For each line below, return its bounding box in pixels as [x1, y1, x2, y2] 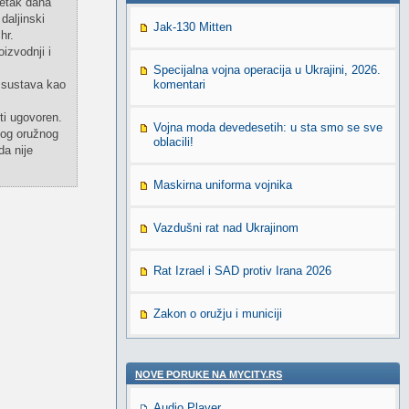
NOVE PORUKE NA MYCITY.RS [135, 369, 282, 380]
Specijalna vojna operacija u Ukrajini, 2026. [153, 63, 381, 77]
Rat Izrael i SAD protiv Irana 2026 [153, 264, 331, 278]
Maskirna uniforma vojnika [153, 178, 292, 192]
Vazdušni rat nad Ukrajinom [153, 221, 299, 235]
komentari [153, 78, 205, 91]
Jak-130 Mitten [153, 20, 232, 34]
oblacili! [153, 135, 194, 149]
